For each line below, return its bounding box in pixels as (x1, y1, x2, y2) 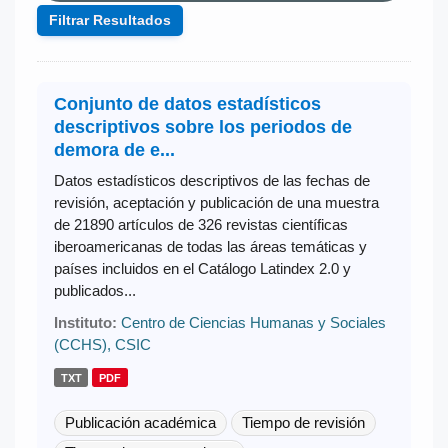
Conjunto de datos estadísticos (53, 93, 321, 114)
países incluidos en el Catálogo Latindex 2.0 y (53, 259, 351, 277)
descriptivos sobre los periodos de (53, 116, 352, 137)
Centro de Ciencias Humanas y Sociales (120, 313, 386, 331)
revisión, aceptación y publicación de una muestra (53, 193, 379, 211)
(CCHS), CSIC (53, 335, 151, 353)
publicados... (53, 281, 136, 299)
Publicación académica (64, 413, 216, 431)
